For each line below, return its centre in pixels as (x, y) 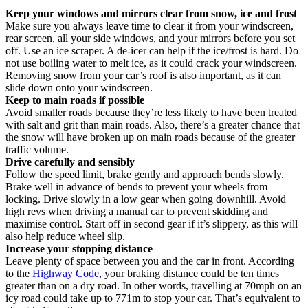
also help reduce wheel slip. (65, 236)
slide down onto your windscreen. (79, 87)
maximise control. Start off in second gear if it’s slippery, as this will (152, 223)
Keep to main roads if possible (75, 100)
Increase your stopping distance (79, 248)
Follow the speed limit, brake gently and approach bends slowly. (145, 174)
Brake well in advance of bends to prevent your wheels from (136, 186)
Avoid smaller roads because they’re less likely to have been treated (151, 112)
